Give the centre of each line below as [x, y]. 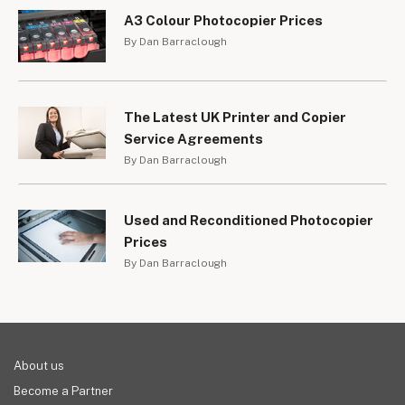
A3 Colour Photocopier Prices [223, 20]
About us [39, 365]
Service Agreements [193, 138]
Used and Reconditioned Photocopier [249, 220]
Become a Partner [63, 391]
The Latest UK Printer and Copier [235, 117]
